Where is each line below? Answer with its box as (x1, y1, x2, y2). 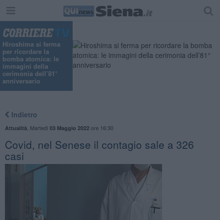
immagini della (2, 61, 48, 71)
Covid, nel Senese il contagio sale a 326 (4, 137, 194, 152)
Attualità (4, 124, 27, 132)
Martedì (29, 123, 50, 132)
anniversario (2, 76, 40, 86)
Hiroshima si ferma (2, 39, 60, 49)
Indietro (9, 109, 37, 119)
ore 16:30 (89, 123, 113, 132)
